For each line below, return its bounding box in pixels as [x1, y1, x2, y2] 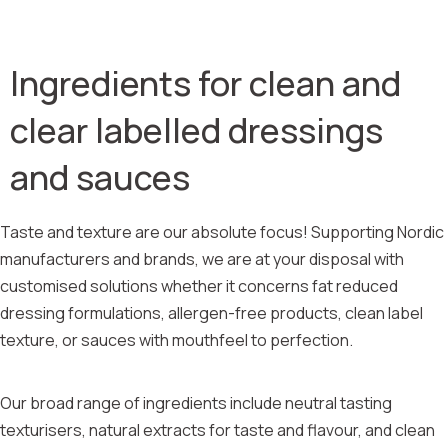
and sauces [10, 154, 190, 201]
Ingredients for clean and [10, 60, 401, 107]
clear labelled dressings [10, 107, 383, 154]
